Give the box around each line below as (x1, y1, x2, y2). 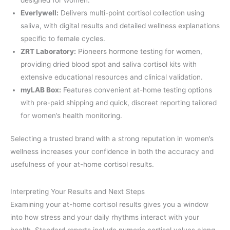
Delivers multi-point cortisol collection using (59, 8, 204, 17)
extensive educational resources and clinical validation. (21, 72, 203, 81)
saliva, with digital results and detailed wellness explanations (21, 21, 220, 30)
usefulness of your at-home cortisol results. (10, 160, 154, 169)
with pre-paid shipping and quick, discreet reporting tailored (21, 98, 217, 107)
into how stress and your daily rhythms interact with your (10, 213, 199, 221)
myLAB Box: (21, 85, 61, 94)
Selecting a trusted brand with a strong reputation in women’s (10, 135, 214, 143)
